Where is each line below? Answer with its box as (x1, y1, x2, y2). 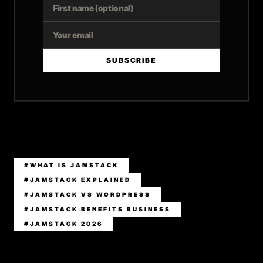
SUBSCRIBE (106, 56, 157, 65)
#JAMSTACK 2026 (24, 220, 103, 227)
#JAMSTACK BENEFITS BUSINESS (24, 205, 171, 213)
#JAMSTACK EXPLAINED (24, 176, 131, 183)
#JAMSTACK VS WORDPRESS (24, 191, 151, 198)
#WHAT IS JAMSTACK (24, 161, 119, 168)
